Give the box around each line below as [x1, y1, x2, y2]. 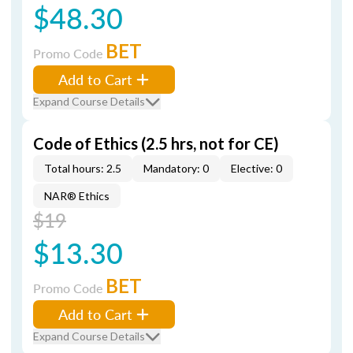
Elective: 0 [231, 162, 282, 175]
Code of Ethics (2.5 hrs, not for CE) [33, 134, 279, 153]
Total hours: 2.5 [44, 162, 121, 175]
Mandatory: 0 [143, 162, 209, 175]
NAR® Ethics [44, 189, 110, 203]
